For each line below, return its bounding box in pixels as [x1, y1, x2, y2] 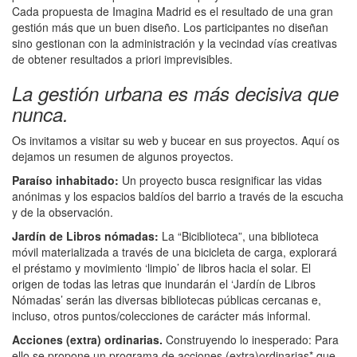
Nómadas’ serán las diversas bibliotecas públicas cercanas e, [12, 291, 321, 308]
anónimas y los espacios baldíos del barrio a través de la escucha [12, 187, 343, 204]
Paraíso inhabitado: [12, 171, 119, 188]
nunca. [12, 100, 69, 127]
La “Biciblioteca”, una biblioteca [162, 227, 319, 244]
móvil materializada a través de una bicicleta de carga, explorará [12, 243, 337, 260]
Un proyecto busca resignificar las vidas [119, 171, 322, 188]
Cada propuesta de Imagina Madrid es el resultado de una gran [12, 2, 333, 19]
